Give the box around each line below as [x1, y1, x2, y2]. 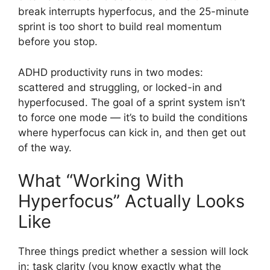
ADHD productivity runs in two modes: [18, 66, 203, 78]
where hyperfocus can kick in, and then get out [18, 126, 246, 139]
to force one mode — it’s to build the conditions [18, 111, 248, 124]
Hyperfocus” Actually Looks [18, 190, 245, 212]
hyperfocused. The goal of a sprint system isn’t [18, 96, 245, 108]
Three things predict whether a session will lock [18, 245, 248, 258]
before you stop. [18, 36, 98, 48]
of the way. [18, 141, 72, 154]
